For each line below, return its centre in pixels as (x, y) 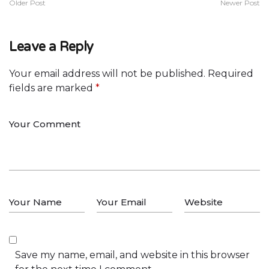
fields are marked (52, 88)
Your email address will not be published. (107, 74)
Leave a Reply (51, 47)
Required (231, 74)
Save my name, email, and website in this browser (132, 255)
